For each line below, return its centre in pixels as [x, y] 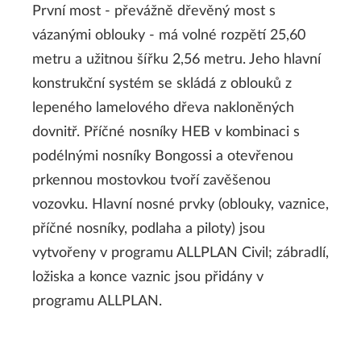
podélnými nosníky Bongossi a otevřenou [163, 156]
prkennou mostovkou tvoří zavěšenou [151, 180]
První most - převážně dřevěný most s [154, 11]
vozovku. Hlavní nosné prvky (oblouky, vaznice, [180, 204]
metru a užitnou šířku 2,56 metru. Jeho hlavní [176, 59]
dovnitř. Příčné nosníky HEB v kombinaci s [166, 132]
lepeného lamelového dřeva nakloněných [163, 108]
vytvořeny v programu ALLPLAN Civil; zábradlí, [180, 253]
